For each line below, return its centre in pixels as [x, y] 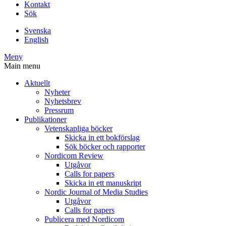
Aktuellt [37, 83]
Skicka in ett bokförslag [102, 137]
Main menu [22, 66]
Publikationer [45, 119]
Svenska [38, 31]
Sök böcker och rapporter [105, 147]
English [36, 40]
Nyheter [57, 92]
